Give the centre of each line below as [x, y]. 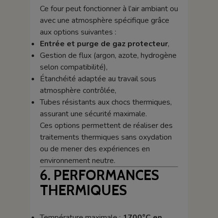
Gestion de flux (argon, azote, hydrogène [108, 55]
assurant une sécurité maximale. [93, 114]
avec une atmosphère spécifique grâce [104, 20]
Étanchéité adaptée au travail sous [98, 79]
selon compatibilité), [73, 67]
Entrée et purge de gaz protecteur [104, 44]
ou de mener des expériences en [95, 149]
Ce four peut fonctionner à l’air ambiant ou [109, 9]
